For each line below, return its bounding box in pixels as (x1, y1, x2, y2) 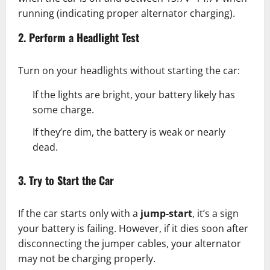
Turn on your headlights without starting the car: (18, 64, 240, 78)
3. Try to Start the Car (18, 172, 114, 189)
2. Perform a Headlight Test (18, 30, 139, 46)
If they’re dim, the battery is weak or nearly (33, 125, 225, 139)
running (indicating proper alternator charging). (18, 7, 235, 20)
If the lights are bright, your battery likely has (33, 88, 235, 102)
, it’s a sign (192, 207, 239, 221)
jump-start (140, 207, 192, 221)
